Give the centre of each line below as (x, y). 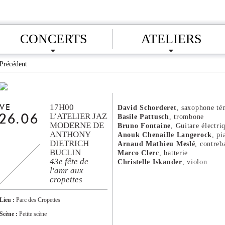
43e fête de (69, 161)
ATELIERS (171, 39)
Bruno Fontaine (144, 126)
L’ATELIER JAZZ (81, 116)
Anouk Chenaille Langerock (165, 135)
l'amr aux (67, 171)
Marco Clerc (138, 153)
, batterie (174, 153)
